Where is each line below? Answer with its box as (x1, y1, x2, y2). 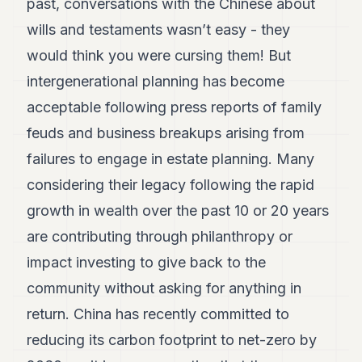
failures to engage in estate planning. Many (27, 150, 315, 167)
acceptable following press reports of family (27, 99, 322, 116)
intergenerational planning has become (27, 73, 285, 90)
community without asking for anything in (27, 280, 302, 297)
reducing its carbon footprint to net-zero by (27, 331, 318, 348)
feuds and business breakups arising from (27, 124, 305, 141)
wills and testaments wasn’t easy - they (27, 21, 291, 38)
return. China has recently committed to (27, 305, 290, 322)
